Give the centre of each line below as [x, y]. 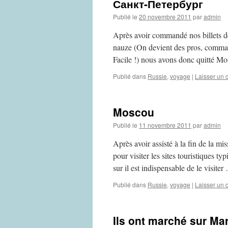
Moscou [134, 112]
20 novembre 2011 [165, 17]
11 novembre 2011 [165, 125]
